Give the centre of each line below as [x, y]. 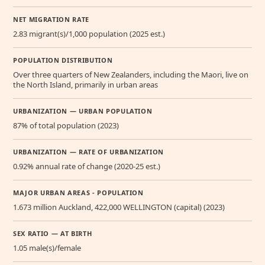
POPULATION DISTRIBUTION [63, 60]
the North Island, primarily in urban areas [85, 85]
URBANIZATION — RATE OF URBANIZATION [89, 152]
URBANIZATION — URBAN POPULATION [83, 111]
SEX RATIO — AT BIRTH [53, 234]
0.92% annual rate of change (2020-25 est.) [87, 167]
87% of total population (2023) [66, 126]
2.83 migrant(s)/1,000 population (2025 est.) [89, 34]
